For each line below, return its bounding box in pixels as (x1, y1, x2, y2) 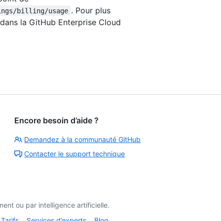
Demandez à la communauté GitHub (24, 135, 141, 144)
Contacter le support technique (24, 149, 125, 158)
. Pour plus (71, 5, 113, 15)
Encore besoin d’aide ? (14, 115, 99, 125)
